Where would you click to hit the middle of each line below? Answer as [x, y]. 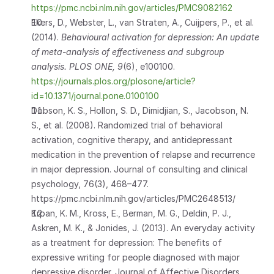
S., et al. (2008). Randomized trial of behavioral [127, 125]
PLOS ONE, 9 [96, 66]
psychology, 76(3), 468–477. [94, 184]
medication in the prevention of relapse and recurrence [143, 154]
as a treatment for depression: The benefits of [127, 243]
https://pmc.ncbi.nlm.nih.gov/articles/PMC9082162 [132, 8]
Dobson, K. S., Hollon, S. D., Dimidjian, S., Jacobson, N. [140, 110]
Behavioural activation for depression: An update [160, 37]
